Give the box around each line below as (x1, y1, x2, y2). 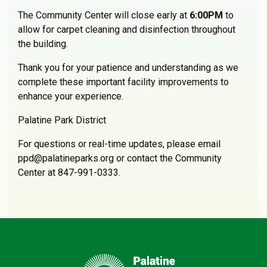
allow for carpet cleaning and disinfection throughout (18, 24, 235, 35)
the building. (18, 38, 68, 49)
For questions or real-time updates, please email (18, 138, 221, 150)
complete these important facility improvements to (18, 76, 229, 88)
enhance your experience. (18, 91, 123, 102)
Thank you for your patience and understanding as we (18, 62, 238, 73)
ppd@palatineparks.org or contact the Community (18, 153, 222, 164)
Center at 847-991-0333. (18, 167, 120, 178)
